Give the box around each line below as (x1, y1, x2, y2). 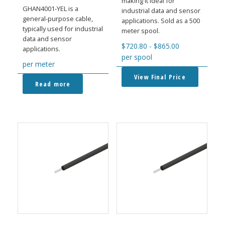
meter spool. (121, 26, 160, 35)
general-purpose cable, (22, 14, 93, 23)
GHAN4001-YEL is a (22, 4, 78, 13)
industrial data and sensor (121, 6, 200, 15)
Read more (35, 79, 71, 88)
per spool (121, 52, 152, 62)
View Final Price (134, 72, 186, 81)
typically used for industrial (22, 24, 103, 33)
